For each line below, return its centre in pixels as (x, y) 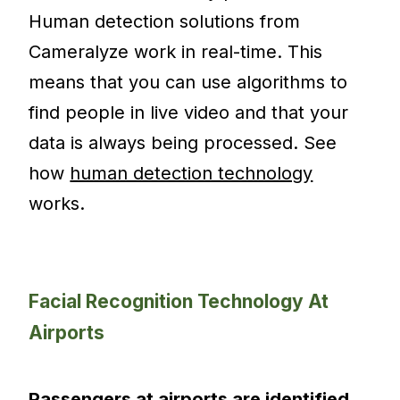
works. (57, 203)
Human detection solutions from (165, 21)
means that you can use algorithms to (188, 82)
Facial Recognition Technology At (179, 301)
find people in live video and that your (189, 112)
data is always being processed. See (183, 142)
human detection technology (192, 173)
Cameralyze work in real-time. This (176, 51)
